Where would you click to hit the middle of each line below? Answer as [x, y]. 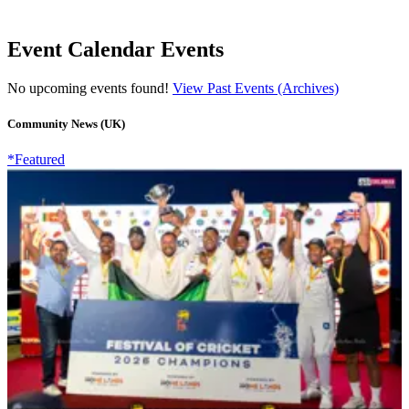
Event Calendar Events [115, 49]
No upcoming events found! [90, 88]
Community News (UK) [66, 123]
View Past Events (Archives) [256, 88]
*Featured [36, 159]
